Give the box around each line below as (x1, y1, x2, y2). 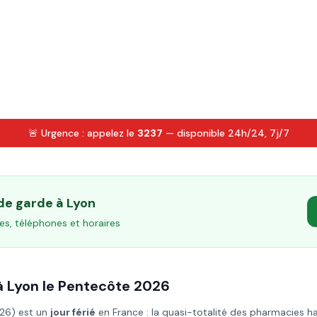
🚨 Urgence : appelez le (28, 127, 137, 139)
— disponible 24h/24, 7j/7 (162, 127, 289, 139)
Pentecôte (58, 277, 130, 295)
